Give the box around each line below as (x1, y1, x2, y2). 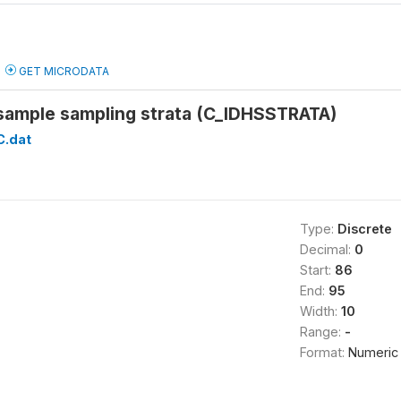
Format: (299, 345, 348, 360)
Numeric (347, 345, 398, 360)
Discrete (337, 221, 392, 236)
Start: (299, 262, 335, 277)
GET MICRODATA (16, 64, 109, 78)
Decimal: (299, 242, 354, 257)
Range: (299, 324, 345, 339)
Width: (299, 303, 341, 319)
